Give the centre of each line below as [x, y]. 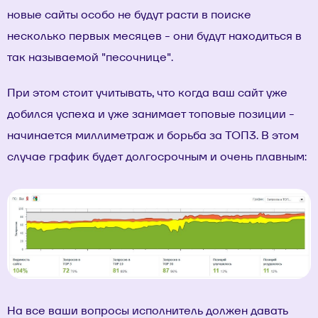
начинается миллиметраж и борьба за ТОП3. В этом [153, 135]
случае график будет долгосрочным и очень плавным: [157, 156]
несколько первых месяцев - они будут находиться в [154, 35]
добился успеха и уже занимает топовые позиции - [151, 114]
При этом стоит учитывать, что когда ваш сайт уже [147, 92]
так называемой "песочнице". [90, 57]
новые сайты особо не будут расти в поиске [129, 14]
